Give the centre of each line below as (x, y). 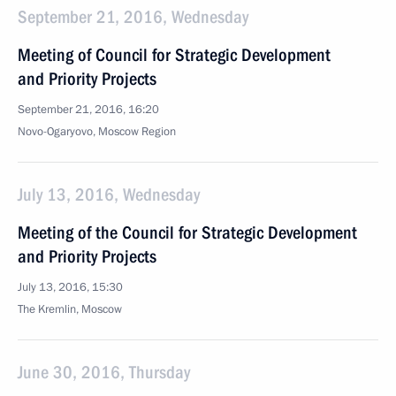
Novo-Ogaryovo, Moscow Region (97, 132)
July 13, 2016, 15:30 (70, 287)
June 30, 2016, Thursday (104, 372)
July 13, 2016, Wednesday (109, 194)
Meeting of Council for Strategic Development (174, 55)
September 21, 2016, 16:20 (88, 110)
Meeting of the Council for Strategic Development (187, 232)
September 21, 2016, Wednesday (133, 17)
